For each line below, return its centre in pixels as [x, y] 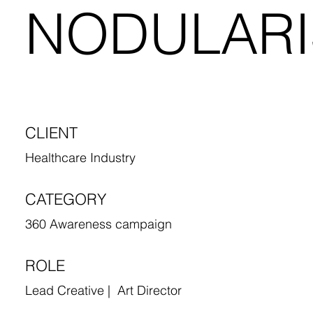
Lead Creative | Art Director [105, 290]
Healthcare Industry [82, 157]
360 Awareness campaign [100, 224]
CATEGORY [66, 199]
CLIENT [51, 132]
